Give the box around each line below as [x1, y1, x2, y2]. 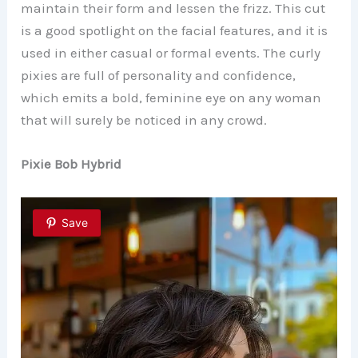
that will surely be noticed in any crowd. [21, 112, 268, 129]
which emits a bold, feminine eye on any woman [21, 89, 322, 106]
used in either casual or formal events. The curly [21, 45, 321, 62]
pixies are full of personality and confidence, [21, 67, 296, 84]
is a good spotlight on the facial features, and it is [21, 22, 328, 39]
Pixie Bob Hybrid [21, 156, 122, 173]
